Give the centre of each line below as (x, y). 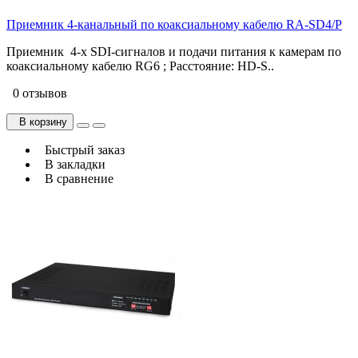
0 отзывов (37, 93)
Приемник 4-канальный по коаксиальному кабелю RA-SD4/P (174, 24)
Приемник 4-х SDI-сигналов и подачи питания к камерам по (174, 51)
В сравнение (76, 178)
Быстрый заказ (82, 149)
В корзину (40, 121)
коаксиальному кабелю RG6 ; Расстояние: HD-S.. (140, 66)
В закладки (72, 164)
